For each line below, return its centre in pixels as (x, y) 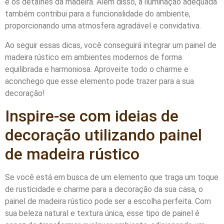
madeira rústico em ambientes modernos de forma (93, 57)
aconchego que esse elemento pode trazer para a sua (99, 81)
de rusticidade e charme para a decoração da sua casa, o (104, 189)
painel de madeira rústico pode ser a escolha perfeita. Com (108, 201)
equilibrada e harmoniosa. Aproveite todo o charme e (97, 69)
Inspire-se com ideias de (92, 116)
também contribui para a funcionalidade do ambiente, (98, 14)
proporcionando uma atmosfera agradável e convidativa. (103, 26)
